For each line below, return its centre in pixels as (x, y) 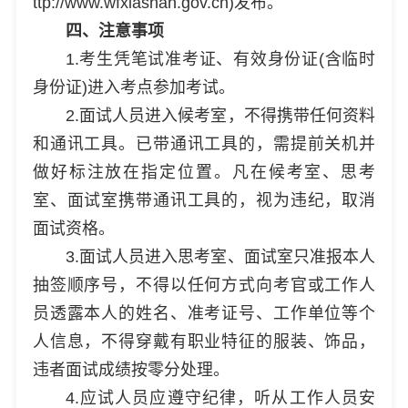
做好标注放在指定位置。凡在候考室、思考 (204, 172)
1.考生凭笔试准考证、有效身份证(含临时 (220, 59)
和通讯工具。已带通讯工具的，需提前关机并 (204, 143)
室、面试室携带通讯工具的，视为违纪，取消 (204, 200)
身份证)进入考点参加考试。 (133, 87)
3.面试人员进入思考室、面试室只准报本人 (220, 256)
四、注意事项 (114, 31)
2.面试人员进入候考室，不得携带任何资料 (220, 115)
